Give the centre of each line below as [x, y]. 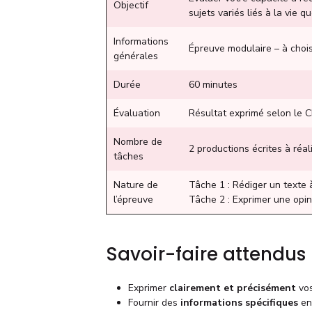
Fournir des [154, 302]
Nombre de [138, 141]
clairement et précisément [233, 288]
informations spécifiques [239, 302]
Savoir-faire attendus [206, 254]
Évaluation [137, 113]
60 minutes [213, 84]
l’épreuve [133, 199]
